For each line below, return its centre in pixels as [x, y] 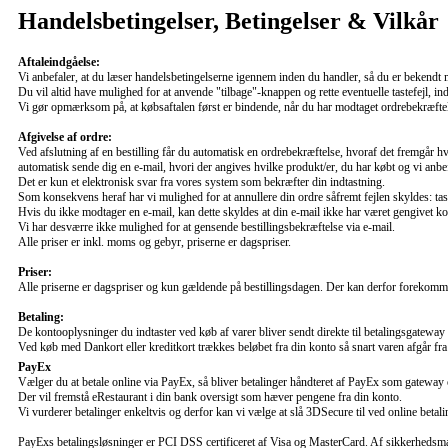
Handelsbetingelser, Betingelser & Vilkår [228, 21]
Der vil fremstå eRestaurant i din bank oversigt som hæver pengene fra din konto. [210, 396]
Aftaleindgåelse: [59, 61]
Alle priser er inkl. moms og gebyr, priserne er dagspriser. [154, 241]
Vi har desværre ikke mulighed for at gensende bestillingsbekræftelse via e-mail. [206, 226]
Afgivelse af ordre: [65, 136]
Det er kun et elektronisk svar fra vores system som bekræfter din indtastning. [201, 181]
